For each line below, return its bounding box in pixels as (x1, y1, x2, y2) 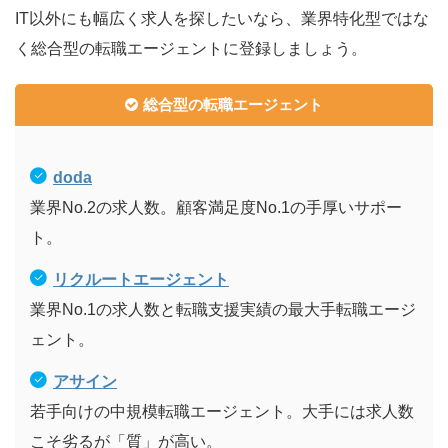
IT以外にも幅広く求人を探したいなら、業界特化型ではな (15, 10, 429, 28)
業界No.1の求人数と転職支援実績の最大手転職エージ (30, 301, 416, 319)
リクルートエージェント (53, 271, 229, 289)
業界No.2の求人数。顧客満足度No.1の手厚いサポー (30, 199, 402, 217)
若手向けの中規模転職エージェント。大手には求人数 (30, 403, 414, 421)
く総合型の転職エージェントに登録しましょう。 (15, 40, 367, 58)
